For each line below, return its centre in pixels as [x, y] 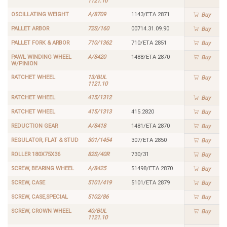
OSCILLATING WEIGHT [40, 14]
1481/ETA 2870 [150, 126]
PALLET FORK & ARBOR [40, 43]
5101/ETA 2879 [150, 182]
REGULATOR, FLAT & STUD [45, 140]
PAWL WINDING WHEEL [41, 57]
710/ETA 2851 [149, 43]
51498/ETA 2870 [152, 168]
